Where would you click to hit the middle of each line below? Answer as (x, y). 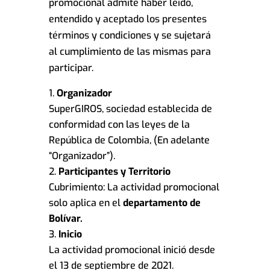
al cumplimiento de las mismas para (130, 52)
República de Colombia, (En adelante (129, 140)
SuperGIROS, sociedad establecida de (130, 109)
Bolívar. (65, 219)
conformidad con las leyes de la (119, 125)
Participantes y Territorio (114, 172)
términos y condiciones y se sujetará (130, 36)
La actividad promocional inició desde (132, 250)
